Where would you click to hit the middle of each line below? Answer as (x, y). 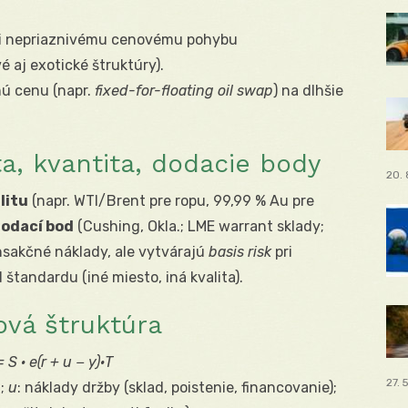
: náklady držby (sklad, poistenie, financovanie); (177, 388)
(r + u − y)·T (75, 362)
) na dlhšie (308, 91)
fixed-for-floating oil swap (184, 91)
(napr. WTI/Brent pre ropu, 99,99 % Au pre (171, 201)
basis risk (240, 252)
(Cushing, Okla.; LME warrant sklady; (199, 227)
